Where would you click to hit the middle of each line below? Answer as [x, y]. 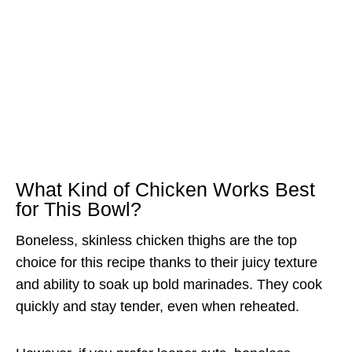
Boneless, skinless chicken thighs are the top [156, 240]
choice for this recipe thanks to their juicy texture [167, 262]
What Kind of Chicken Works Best [165, 190]
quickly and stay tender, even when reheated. [158, 306]
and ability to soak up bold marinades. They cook [169, 284]
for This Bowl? [79, 209]
